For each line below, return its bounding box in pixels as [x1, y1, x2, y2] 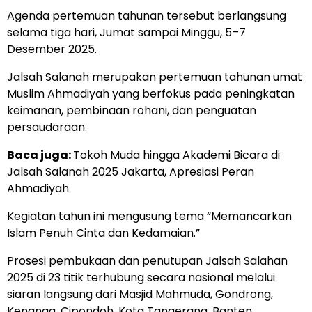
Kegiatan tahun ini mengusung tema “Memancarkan [7, 208, 292, 225]
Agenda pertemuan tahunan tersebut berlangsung [7, 8, 286, 24]
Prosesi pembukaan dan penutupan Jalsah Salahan [7, 253, 288, 270]
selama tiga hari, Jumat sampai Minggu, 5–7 [7, 24, 246, 41]
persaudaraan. [7, 119, 87, 136]
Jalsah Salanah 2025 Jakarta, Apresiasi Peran [7, 164, 254, 180]
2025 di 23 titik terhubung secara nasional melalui [7, 270, 275, 286]
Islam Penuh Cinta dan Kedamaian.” [7, 225, 200, 242]
